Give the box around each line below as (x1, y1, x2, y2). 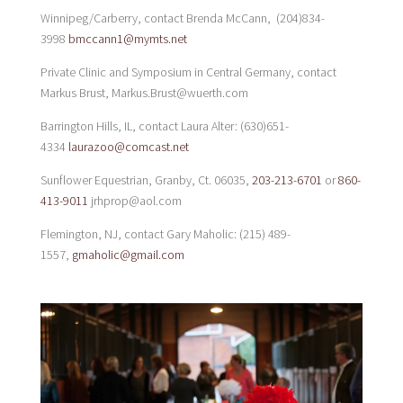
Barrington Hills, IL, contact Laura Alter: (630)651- (40, 118, 289, 134)
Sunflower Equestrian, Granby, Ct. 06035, (40, 172, 252, 188)
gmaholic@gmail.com (71, 246, 184, 263)
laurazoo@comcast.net (67, 139, 189, 155)
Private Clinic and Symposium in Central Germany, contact (40, 64, 336, 80)
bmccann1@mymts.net (67, 31, 187, 47)
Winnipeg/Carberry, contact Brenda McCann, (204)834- (40, 10, 325, 26)
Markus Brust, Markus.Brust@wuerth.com (40, 85, 248, 101)
